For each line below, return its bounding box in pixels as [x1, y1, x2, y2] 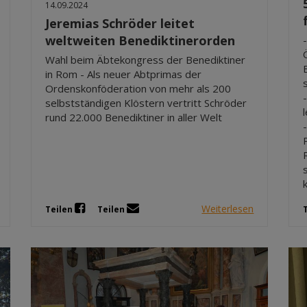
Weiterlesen [201, 201, 254, 215]
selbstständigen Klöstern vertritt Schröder [45, 95, 247, 110]
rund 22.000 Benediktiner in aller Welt [45, 110, 223, 124]
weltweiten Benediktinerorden [45, 32, 236, 49]
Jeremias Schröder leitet [45, 14, 195, 32]
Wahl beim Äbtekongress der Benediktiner [45, 52, 246, 66]
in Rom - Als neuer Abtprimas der [45, 66, 202, 81]
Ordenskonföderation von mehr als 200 [45, 81, 232, 95]
